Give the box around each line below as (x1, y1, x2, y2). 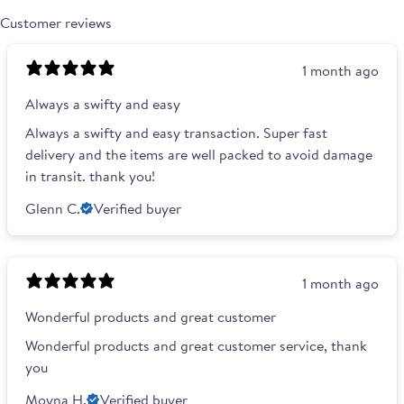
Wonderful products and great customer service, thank (25, 335, 367, 357)
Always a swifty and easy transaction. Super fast (25, 122, 327, 144)
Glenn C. (25, 197, 80, 220)
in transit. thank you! (25, 165, 155, 188)
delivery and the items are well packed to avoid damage (25, 143, 372, 166)
